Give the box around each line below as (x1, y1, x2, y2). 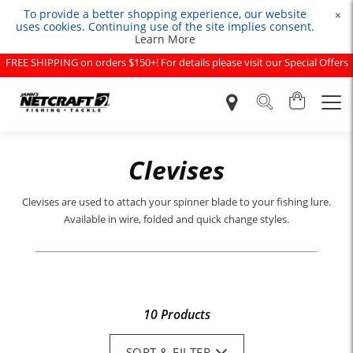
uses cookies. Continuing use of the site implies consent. (15, 19, 314, 34)
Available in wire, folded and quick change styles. (64, 211, 289, 226)
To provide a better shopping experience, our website (23, 6, 307, 21)
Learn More (134, 32, 195, 46)
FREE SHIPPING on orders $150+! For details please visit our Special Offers (5, 55, 348, 69)
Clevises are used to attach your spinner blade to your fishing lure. (22, 194, 331, 209)
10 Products (143, 305, 210, 323)
